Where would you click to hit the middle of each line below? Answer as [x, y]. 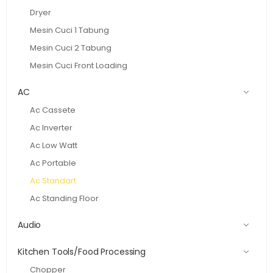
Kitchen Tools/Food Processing [82, 251]
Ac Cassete [53, 110]
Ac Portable [53, 163]
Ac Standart [53, 180]
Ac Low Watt [54, 145]
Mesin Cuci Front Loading [79, 65]
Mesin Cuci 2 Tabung [71, 48]
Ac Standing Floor [64, 198]
